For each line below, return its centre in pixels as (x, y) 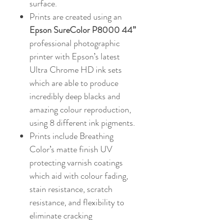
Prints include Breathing (71, 136)
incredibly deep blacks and (75, 96)
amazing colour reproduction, (80, 110)
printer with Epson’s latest (75, 57)
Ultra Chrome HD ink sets (76, 70)
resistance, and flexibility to (77, 203)
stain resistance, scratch (71, 189)
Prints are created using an (76, 17)
